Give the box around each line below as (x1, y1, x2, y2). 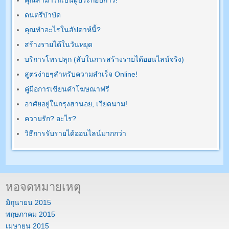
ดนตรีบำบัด (25, 11, 61, 19)
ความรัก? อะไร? (25, 114, 77, 123)
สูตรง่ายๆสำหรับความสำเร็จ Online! (25, 70, 138, 79)
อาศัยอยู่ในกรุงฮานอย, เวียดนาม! (25, 100, 128, 108)
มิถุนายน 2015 (6, 198, 52, 207)
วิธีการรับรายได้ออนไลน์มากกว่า (25, 129, 127, 138)
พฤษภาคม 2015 (6, 210, 56, 219)
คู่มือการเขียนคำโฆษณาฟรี (25, 85, 110, 94)
